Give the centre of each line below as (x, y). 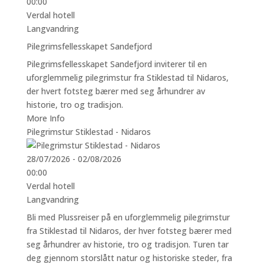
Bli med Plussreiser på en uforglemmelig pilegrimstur (128, 217)
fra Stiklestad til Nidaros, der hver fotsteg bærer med (129, 230)
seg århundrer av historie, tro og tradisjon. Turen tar (127, 244)
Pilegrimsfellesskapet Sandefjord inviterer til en (116, 64)
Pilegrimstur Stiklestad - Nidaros (88, 131)
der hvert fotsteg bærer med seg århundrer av (115, 91)
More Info (45, 118)
